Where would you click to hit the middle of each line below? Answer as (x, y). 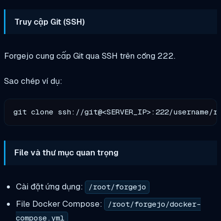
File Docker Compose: (60, 204)
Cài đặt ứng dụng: (50, 187)
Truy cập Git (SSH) (50, 21)
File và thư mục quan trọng (67, 153)
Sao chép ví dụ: (33, 81)
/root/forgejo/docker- (154, 204)
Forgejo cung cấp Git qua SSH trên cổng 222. (90, 55)
